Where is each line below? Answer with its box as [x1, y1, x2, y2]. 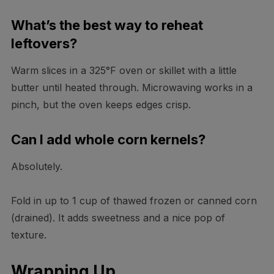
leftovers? [10, 35, 77, 52]
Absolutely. [10, 160, 62, 173]
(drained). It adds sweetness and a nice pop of [10, 212, 225, 224]
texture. [10, 229, 46, 242]
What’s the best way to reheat [10, 17, 203, 34]
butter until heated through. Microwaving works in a [10, 81, 253, 94]
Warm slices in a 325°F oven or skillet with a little [10, 64, 237, 77]
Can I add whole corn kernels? [10, 131, 206, 148]
